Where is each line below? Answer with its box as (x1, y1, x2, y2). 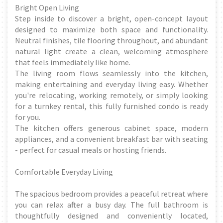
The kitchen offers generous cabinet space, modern (15, 122, 208, 133)
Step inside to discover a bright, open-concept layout (15, 13, 208, 23)
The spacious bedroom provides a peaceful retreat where (15, 188, 208, 199)
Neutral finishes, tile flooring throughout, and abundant (15, 35, 208, 45)
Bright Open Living (15, 2, 79, 12)
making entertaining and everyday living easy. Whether (15, 79, 208, 89)
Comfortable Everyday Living (15, 166, 113, 177)
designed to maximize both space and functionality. (15, 24, 208, 34)
